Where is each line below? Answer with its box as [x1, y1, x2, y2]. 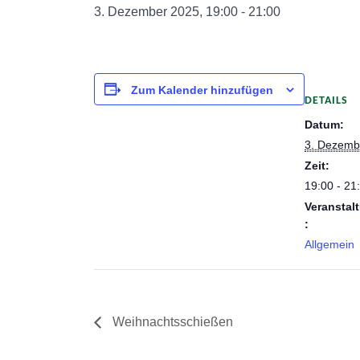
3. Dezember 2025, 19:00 [94, 5, 238, 18]
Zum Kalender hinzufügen [131, 84, 273, 97]
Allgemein [305, 238, 354, 251]
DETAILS [305, 95, 348, 107]
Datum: [305, 118, 344, 131]
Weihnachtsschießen [109, 314, 233, 329]
